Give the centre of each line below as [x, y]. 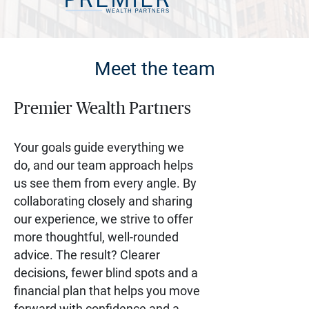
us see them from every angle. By [105, 183]
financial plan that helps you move [107, 291]
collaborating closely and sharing [103, 201]
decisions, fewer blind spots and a [106, 273]
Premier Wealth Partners [102, 109]
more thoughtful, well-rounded [96, 237]
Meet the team [154, 69]
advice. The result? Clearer [87, 255]
